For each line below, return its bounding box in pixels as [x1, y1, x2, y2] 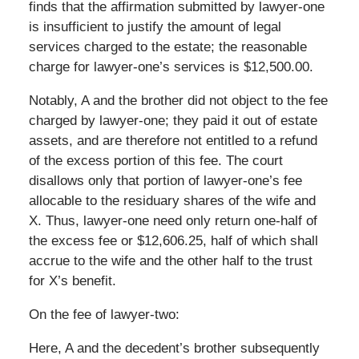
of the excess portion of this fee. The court [28, 152, 283, 168]
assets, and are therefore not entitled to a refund [28, 132, 317, 148]
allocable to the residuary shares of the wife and [28, 192, 316, 208]
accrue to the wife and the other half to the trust [28, 252, 313, 268]
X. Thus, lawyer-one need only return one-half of [28, 212, 317, 228]
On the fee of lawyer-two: [28, 306, 179, 322]
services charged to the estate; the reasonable [28, 38, 307, 54]
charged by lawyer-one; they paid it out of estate [28, 112, 317, 128]
